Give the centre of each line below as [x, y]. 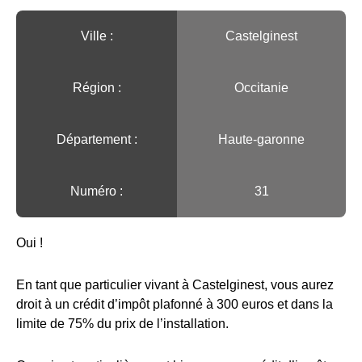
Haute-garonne [261, 139]
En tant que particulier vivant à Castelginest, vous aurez [175, 284]
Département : [97, 139]
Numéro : [97, 191]
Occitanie [261, 87]
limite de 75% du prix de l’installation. [122, 323]
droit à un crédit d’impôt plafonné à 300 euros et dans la [175, 304]
